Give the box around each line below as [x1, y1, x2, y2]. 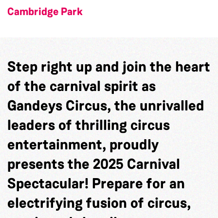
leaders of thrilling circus [7, 116, 170, 135]
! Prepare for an [85, 174, 185, 193]
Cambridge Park [7, 5, 83, 19]
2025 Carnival [93, 155, 180, 174]
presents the [7, 155, 93, 174]
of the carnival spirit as [7, 77, 156, 96]
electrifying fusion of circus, [7, 194, 191, 213]
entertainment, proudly [7, 135, 159, 154]
